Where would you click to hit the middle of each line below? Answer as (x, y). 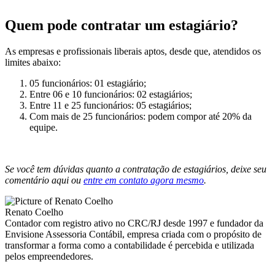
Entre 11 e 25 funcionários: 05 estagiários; (110, 105)
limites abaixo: (33, 62)
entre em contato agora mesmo (144, 180)
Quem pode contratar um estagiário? (122, 25)
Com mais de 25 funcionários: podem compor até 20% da (141, 116)
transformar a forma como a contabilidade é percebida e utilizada (130, 245)
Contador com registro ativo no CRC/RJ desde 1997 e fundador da (134, 223)
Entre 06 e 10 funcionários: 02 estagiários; (111, 94)
